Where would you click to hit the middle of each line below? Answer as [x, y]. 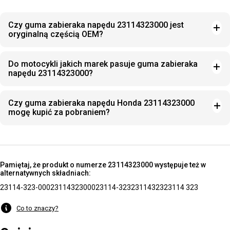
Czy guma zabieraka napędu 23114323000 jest [96, 25]
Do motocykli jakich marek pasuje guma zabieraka [103, 64]
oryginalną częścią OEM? [56, 34]
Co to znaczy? [37, 208]
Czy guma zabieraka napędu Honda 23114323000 [101, 103]
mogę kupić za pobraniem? [59, 112]
